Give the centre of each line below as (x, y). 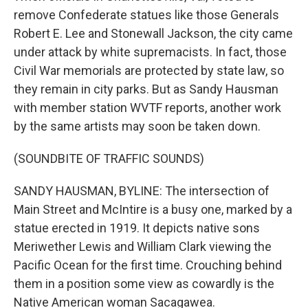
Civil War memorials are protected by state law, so (149, 70)
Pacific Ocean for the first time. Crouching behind (148, 265)
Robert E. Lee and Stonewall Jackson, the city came (153, 33)
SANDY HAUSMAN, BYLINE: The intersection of (142, 191)
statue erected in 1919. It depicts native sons (137, 228)
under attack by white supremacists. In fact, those (150, 52)
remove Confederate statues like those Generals (146, 15)
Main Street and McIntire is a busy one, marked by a (153, 209)
